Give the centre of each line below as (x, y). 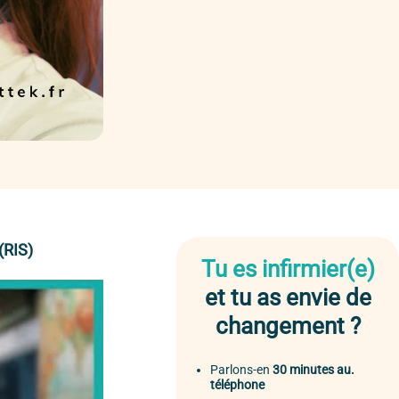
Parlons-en (241, 370)
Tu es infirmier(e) (288, 269)
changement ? (288, 326)
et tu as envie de (288, 297)
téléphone (237, 386)
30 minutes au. (313, 370)
